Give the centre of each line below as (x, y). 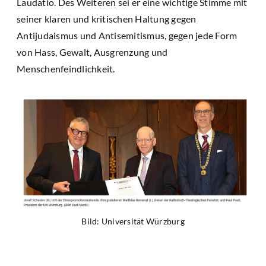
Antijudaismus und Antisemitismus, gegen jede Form (127, 36)
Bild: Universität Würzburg (133, 221)
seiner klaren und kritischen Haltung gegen (107, 19)
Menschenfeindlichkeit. (66, 69)
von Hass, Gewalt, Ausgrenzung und (92, 52)
